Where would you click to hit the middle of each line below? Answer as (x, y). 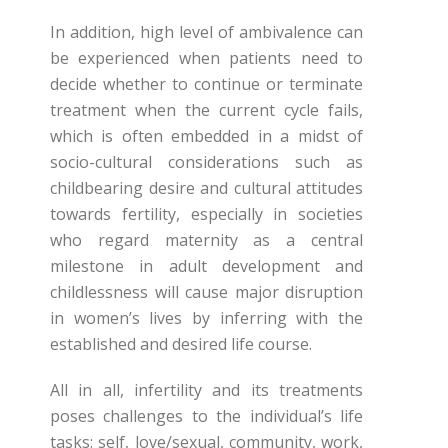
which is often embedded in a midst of (206, 135)
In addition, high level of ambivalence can (206, 31)
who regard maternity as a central (206, 239)
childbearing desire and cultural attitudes (206, 187)
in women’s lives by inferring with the (206, 317)
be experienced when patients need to (206, 57)
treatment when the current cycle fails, (206, 109)
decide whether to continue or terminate (206, 83)
